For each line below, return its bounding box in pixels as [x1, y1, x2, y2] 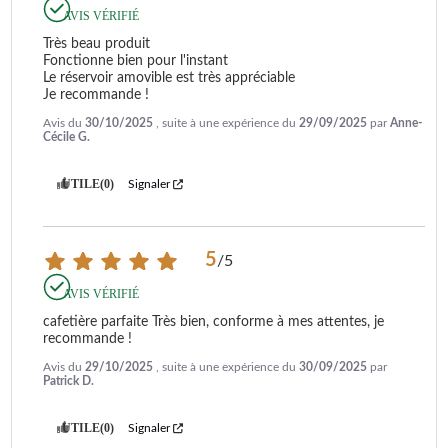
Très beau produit [43, 37, 154, 52]
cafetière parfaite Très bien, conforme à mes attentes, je [43, 315, 384, 330]
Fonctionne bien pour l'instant [43, 54, 232, 69]
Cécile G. [43, 131, 90, 144]
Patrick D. [43, 375, 94, 388]
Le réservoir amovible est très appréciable [43, 71, 299, 86]
